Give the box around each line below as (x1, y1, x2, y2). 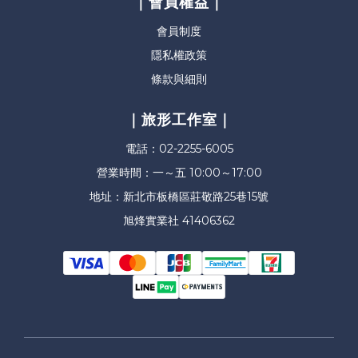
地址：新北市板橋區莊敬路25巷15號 (89, 189, 268, 204)
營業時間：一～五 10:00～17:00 (96, 165, 262, 180)
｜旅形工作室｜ (125, 110, 233, 129)
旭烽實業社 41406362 (123, 213, 235, 228)
